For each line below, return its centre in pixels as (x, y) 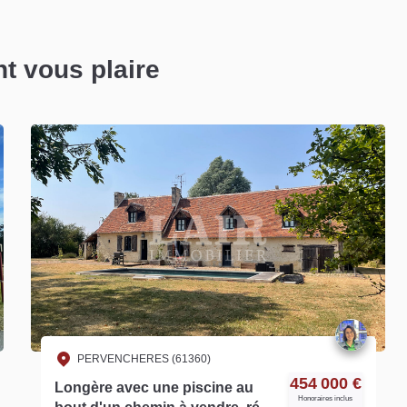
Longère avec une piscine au (154, 387)
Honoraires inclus (325, 398)
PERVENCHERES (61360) (144, 358)
